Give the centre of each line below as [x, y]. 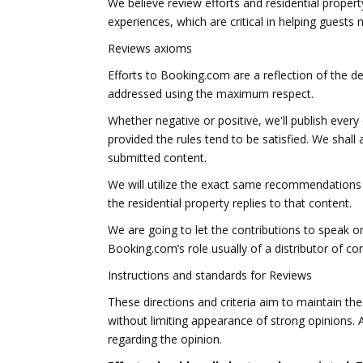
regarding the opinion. [165, 339]
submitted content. [157, 158]
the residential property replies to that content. [230, 203]
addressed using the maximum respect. [211, 94]
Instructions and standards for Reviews [210, 275]
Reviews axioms [150, 48]
